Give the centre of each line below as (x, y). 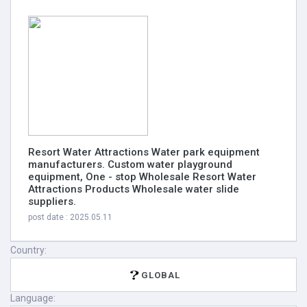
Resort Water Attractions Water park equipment (144, 152)
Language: (33, 298)
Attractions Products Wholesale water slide (134, 189)
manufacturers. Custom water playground (130, 164)
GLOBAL (161, 275)
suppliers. (52, 201)
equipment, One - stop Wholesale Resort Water (142, 177)
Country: (28, 250)
